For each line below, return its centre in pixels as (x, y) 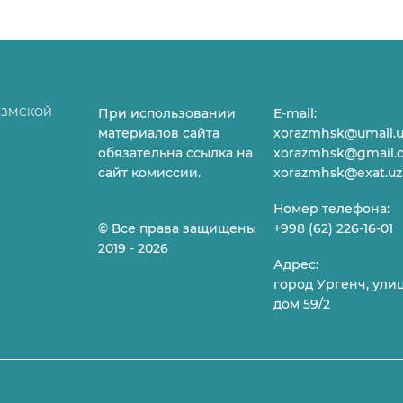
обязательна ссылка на (175, 153)
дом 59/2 (301, 304)
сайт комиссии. (149, 173)
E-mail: (295, 113)
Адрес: (296, 264)
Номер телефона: (331, 209)
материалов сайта (159, 133)
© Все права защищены (177, 228)
